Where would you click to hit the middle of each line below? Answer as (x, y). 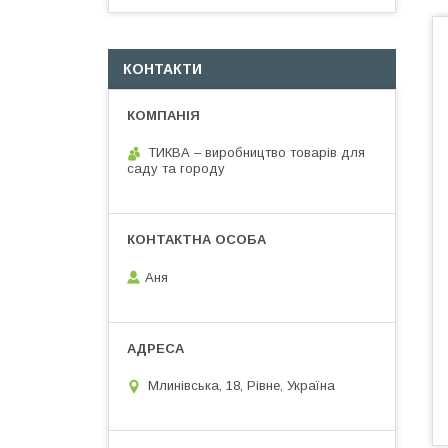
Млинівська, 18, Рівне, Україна (241, 386)
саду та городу (176, 168)
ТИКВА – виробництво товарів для (256, 152)
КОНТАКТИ (162, 69)
